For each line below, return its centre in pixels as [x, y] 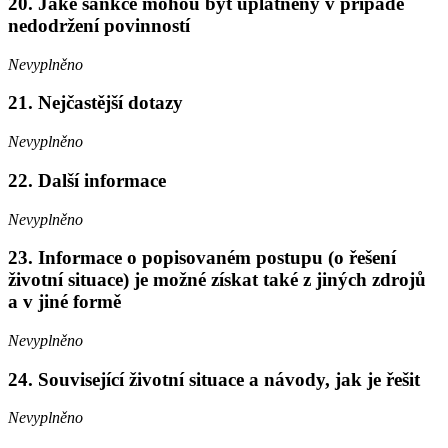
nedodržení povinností [99, 25]
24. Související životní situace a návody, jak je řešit [214, 379]
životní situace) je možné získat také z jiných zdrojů [217, 280]
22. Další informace [87, 180]
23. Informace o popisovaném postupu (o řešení [202, 258]
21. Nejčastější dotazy [95, 103]
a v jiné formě [64, 302]
